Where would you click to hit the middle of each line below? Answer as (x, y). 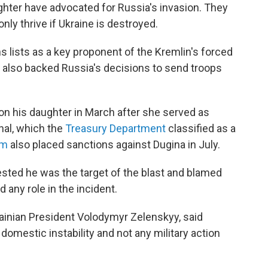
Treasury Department (114, 128)
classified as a (201, 128)
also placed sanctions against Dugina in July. (114, 144)
